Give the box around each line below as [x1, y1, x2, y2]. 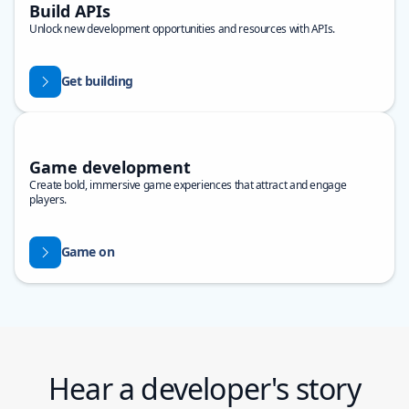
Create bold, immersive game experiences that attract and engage [29, 177, 347, 194]
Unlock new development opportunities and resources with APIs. [29, 21, 336, 37]
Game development [29, 156, 191, 179]
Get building [60, 71, 133, 89]
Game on [60, 242, 115, 260]
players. [29, 192, 68, 208]
